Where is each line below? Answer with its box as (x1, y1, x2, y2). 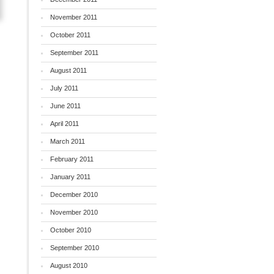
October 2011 (50, 31, 91, 39)
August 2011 (50, 67, 87, 74)
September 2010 (50, 244, 99, 251)
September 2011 (50, 49, 98, 56)
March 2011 (50, 138, 85, 145)
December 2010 (50, 191, 98, 198)
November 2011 (50, 13, 97, 21)
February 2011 (50, 155, 94, 163)
